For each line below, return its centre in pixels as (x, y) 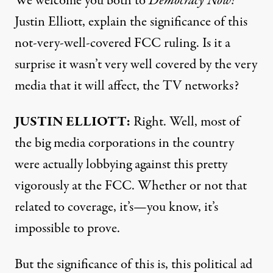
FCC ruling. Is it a (182, 43)
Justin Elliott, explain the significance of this (131, 22)
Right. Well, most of (185, 122)
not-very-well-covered (74, 43)
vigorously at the (60, 186)
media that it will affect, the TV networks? (127, 86)
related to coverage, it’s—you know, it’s (116, 207)
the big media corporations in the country (124, 143)
